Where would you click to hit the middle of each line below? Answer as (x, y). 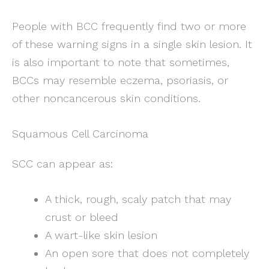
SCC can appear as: (62, 163)
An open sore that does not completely (147, 253)
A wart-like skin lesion (101, 235)
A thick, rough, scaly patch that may (138, 199)
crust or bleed (81, 217)
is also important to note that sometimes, (121, 62)
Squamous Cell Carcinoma (80, 133)
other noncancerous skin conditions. (106, 98)
